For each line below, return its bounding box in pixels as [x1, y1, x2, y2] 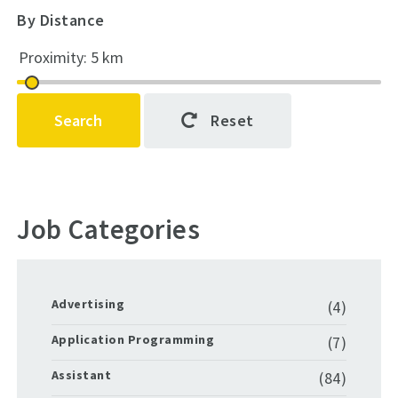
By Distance [17, 10, 105, 31]
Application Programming [51, 330, 215, 347]
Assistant [51, 366, 112, 383]
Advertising [51, 295, 125, 312]
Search [54, 109, 103, 131]
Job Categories [17, 211, 201, 246]
